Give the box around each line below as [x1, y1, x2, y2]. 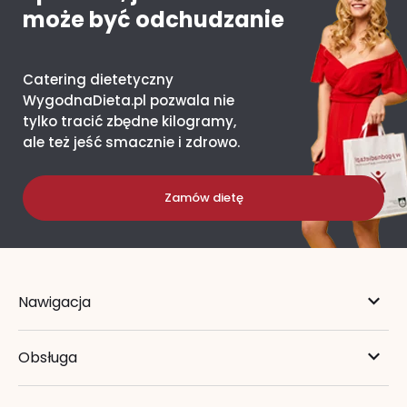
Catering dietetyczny [23, 70, 174, 90]
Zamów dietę [164, 189, 243, 207]
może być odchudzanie [23, 5, 284, 35]
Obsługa [18, 347, 77, 369]
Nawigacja [18, 292, 91, 313]
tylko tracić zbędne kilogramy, [23, 112, 236, 132]
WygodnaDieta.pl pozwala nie [23, 91, 234, 111]
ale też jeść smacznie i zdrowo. [23, 133, 240, 153]
